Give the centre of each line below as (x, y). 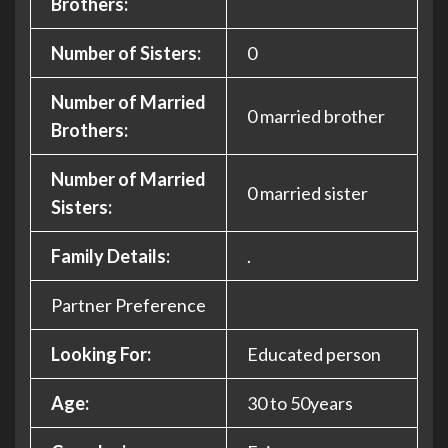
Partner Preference (128, 305)
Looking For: (101, 354)
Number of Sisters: (126, 53)
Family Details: (110, 256)
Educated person (314, 354)
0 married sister (307, 193)
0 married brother (316, 116)
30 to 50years (300, 403)
